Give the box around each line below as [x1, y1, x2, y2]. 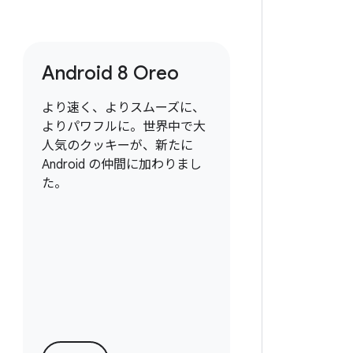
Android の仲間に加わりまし [41, 157, 202, 173]
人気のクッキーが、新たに [41, 138, 193, 154]
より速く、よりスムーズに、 [41, 100, 205, 116]
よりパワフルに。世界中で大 [41, 119, 206, 135]
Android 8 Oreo [41, 61, 179, 85]
